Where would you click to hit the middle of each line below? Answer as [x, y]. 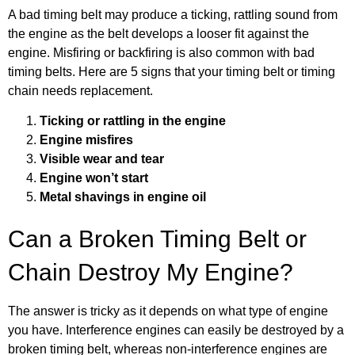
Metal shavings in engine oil [123, 197]
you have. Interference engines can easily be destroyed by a [176, 330]
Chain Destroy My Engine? [151, 273]
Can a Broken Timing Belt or [157, 239]
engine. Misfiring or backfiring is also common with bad [161, 53]
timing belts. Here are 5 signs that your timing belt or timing [172, 72]
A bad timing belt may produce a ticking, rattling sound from [173, 15]
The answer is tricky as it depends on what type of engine [168, 311]
